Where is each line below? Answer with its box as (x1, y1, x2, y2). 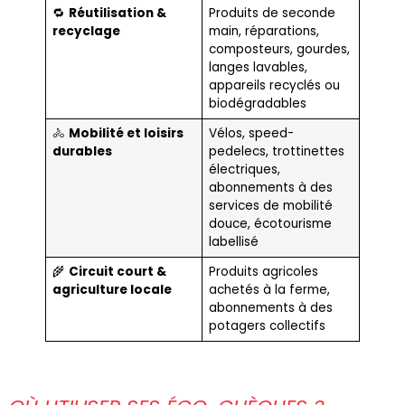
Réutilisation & (68, 5, 166, 22)
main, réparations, (208, 23, 319, 40)
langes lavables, (208, 59, 307, 76)
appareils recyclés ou (208, 77, 340, 94)
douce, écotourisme (208, 215, 332, 232)
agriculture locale (52, 281, 172, 298)
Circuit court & (68, 263, 166, 280)
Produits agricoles (208, 263, 318, 280)
